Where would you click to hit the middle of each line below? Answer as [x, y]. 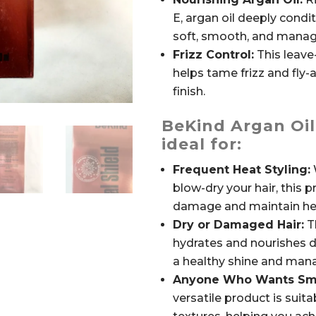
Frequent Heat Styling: [241, 170]
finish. [189, 92]
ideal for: [201, 145]
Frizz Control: [213, 55]
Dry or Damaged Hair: [238, 225]
